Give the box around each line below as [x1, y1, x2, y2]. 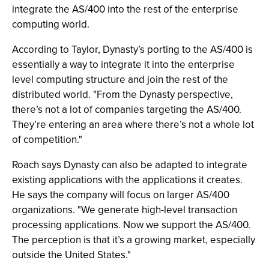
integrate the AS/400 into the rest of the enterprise [12, 2, 238, 16]
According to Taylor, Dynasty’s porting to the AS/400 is [12, 42, 253, 56]
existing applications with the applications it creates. [12, 172, 243, 187]
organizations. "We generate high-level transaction [12, 202, 237, 217]
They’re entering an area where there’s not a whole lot [12, 117, 254, 131]
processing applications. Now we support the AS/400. [12, 217, 250, 232]
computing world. [12, 17, 89, 31]
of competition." [12, 132, 82, 147]
